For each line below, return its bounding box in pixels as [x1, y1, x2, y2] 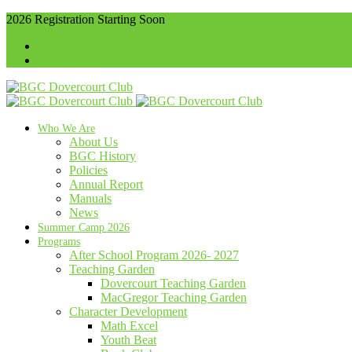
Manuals [69, 192, 112, 205]
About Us [69, 135, 118, 148]
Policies [69, 163, 108, 177]
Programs [38, 236, 80, 247]
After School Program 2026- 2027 [69, 248, 239, 262]
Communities [38, 53, 104, 67]
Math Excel [101, 319, 158, 332]
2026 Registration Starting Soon [6, 13, 165, 26]
